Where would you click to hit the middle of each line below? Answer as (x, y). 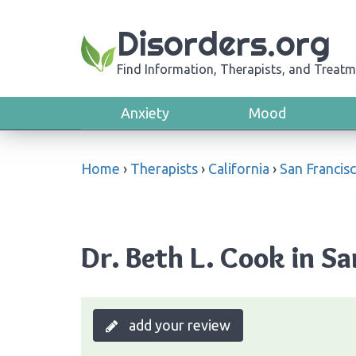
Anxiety (145, 113)
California (239, 168)
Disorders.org (224, 44)
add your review (178, 325)
